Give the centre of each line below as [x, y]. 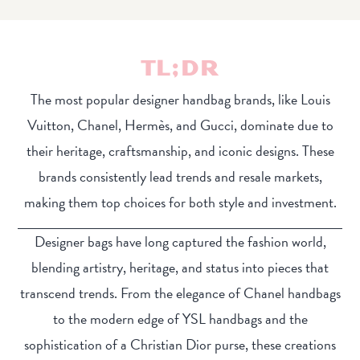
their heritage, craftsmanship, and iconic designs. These [180, 151]
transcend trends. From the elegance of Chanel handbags [180, 293]
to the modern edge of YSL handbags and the [180, 319]
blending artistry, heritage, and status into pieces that [180, 268]
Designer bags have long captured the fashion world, [180, 242]
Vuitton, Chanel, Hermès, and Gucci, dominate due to [180, 125]
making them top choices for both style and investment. [180, 202]
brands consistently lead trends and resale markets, [180, 177]
